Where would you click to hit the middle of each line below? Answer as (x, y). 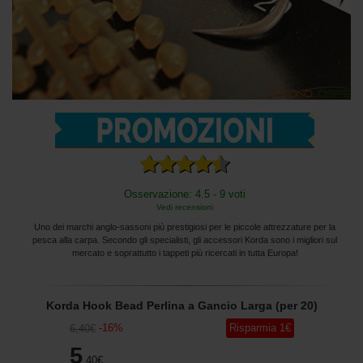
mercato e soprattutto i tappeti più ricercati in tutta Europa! (185, 252)
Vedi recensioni (185, 207)
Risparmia (252, 327)
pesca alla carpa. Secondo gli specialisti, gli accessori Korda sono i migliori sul (185, 239)
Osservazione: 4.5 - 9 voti (185, 194)
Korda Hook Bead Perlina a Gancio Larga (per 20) (181, 305)
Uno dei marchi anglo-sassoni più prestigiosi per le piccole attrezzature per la (185, 226)
